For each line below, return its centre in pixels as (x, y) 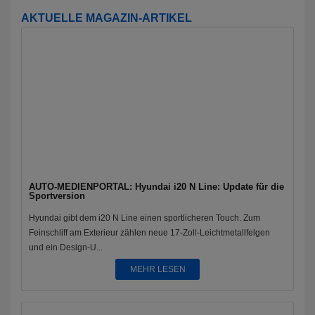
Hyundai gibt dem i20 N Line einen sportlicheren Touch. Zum (144, 218)
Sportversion (57, 196)
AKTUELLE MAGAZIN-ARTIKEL (107, 18)
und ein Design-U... (66, 247)
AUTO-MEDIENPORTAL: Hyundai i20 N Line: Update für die (156, 187)
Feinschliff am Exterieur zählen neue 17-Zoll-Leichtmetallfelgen (149, 233)
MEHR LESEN (157, 269)
